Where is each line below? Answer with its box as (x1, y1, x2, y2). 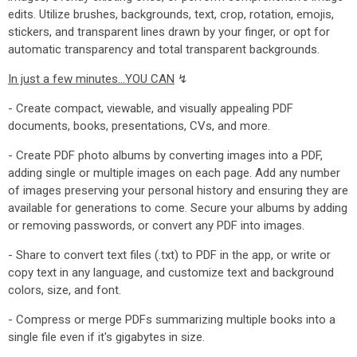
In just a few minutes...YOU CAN (8, 72, 175, 86)
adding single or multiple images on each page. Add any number (8, 166, 340, 180)
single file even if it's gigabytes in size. (8, 330, 205, 344)
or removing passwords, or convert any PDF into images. (8, 218, 304, 233)
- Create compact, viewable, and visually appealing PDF (8, 101, 293, 116)
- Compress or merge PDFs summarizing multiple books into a (8, 312, 335, 327)
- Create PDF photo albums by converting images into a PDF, (8, 148, 323, 163)
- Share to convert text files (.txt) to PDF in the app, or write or (8, 248, 331, 262)
